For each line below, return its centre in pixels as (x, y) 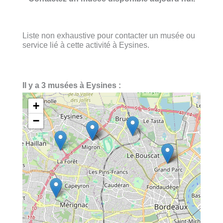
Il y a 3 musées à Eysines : (72, 85)
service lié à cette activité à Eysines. (86, 45)
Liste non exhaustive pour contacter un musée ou (109, 35)
